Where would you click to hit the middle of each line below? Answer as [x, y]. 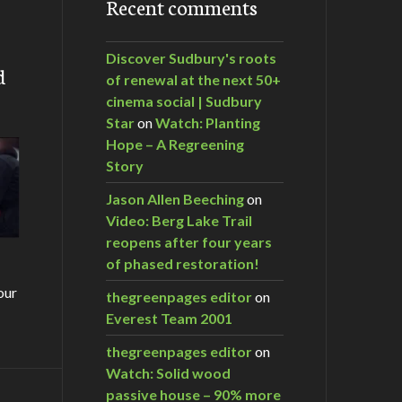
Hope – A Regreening [175, 144]
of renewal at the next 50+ [193, 79]
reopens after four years [189, 241]
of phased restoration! [183, 263]
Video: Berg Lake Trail [179, 220]
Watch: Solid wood [168, 372]
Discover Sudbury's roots [191, 57]
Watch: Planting [208, 122]
